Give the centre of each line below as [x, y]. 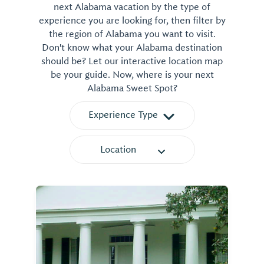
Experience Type [123, 115]
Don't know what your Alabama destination [132, 47]
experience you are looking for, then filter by [132, 20]
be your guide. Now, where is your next [132, 75]
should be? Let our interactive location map [132, 61]
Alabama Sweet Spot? [132, 88]
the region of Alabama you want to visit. [132, 34]
